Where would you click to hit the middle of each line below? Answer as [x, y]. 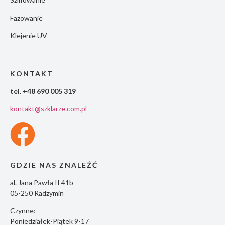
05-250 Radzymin [37, 193]
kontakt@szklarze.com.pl [48, 109]
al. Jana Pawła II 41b [42, 183]
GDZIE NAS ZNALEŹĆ [54, 165]
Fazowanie [26, 18]
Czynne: [23, 211]
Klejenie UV [29, 36]
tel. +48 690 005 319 [43, 91]
